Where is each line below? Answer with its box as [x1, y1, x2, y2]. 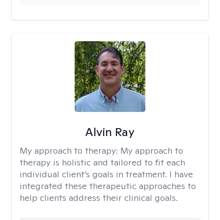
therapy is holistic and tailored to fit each [20, 157, 185, 168]
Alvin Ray [85, 124, 135, 139]
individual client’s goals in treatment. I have [20, 168, 193, 180]
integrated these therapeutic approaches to [20, 180, 196, 192]
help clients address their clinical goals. [20, 192, 178, 203]
